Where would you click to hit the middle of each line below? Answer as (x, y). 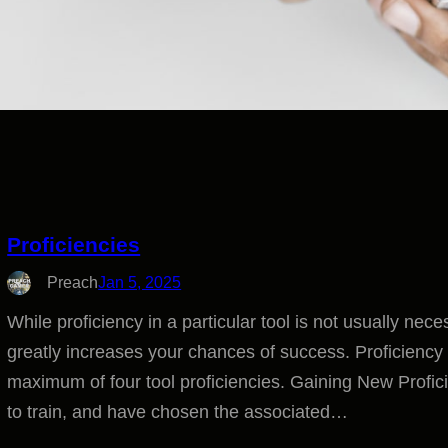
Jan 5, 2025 (140, 282)
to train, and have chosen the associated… (178, 412)
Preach (73, 282)
